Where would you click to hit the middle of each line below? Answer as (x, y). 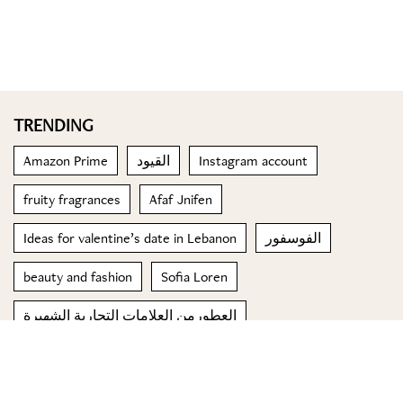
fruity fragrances (72, 199)
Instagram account (253, 161)
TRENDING (54, 125)
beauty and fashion (78, 277)
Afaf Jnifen (181, 199)
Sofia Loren (194, 277)
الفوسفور (293, 238)
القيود (153, 161)
